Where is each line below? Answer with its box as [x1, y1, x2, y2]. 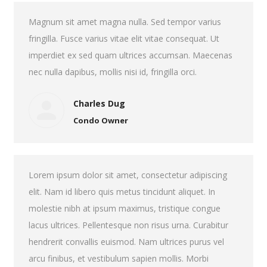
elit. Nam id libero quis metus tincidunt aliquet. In [28, 186, 215, 197]
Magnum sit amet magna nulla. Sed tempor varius [28, 16, 221, 27]
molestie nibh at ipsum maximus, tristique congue [28, 203, 221, 214]
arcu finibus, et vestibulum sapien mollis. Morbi [28, 253, 209, 264]
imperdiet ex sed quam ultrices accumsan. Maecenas [28, 49, 232, 61]
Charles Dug [73, 97, 125, 109]
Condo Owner [73, 114, 128, 126]
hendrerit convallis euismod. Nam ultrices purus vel [28, 236, 224, 247]
